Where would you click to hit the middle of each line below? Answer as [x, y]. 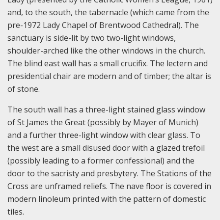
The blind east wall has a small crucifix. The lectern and [108, 63]
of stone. [24, 89]
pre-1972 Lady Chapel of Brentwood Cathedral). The [103, 25]
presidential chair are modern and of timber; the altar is [109, 76]
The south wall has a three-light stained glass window [106, 109]
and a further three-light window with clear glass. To [104, 135]
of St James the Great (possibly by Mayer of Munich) [103, 122]
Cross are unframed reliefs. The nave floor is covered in [109, 186]
